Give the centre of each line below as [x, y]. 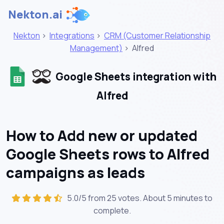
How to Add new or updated [102, 135]
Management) [96, 48]
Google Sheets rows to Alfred [108, 154]
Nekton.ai [35, 14]
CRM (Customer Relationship [157, 35]
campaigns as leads [75, 172]
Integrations [72, 35]
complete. [112, 210]
